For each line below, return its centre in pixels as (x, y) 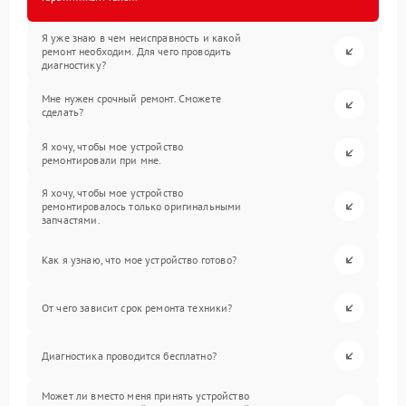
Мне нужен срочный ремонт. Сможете (131, 98)
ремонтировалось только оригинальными (142, 206)
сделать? (63, 111)
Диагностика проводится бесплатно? (129, 356)
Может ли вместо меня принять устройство (145, 396)
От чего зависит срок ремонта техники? (137, 308)
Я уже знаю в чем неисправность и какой (141, 38)
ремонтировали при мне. (102, 159)
